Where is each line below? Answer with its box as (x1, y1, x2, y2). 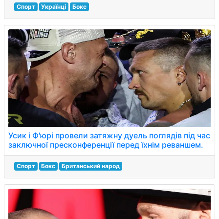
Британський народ (61, 162, 120, 170)
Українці (41, 3, 66, 10)
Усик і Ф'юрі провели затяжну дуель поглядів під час (8, 131, 210, 140)
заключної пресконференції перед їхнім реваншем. (8, 140, 203, 150)
